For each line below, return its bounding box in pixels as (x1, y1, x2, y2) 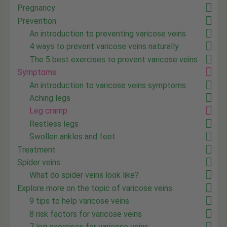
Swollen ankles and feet (29, 132, 116, 142)
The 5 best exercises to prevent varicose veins (29, 54, 198, 64)
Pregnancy (17, 3, 56, 13)
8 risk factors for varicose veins (29, 209, 142, 219)
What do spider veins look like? (29, 170, 139, 180)
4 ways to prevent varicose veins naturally (29, 42, 179, 52)
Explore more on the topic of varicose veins (17, 183, 173, 193)
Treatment (17, 144, 56, 155)
